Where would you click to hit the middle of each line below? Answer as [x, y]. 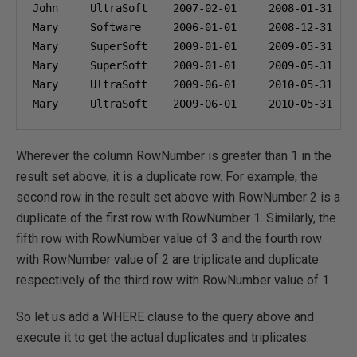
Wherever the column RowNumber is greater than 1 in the [174, 156]
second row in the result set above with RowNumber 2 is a [178, 197]
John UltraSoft [103, 8]
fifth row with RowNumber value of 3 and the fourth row [169, 239]
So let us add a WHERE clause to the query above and [165, 317]
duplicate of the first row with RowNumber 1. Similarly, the [176, 218]
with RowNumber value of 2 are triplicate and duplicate [167, 259]
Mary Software [103, 27]
